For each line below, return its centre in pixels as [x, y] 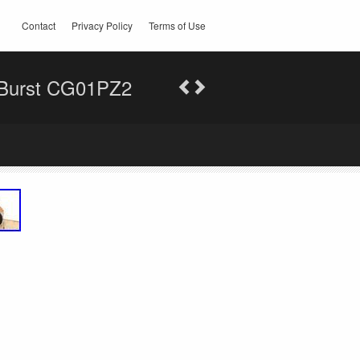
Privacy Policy [102, 25]
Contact [39, 25]
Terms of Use [177, 25]
